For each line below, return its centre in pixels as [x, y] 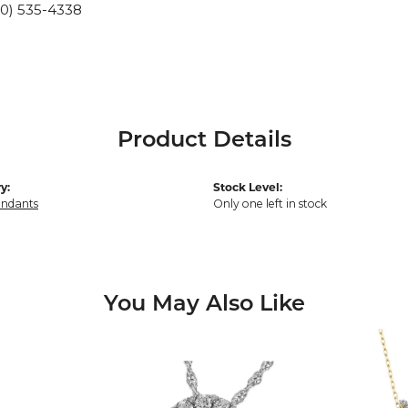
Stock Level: [248, 187]
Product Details [204, 141]
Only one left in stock [270, 203]
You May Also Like [204, 305]
